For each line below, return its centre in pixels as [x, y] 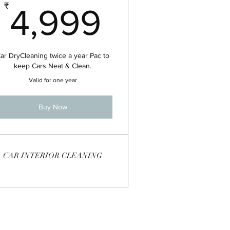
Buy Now [53, 107]
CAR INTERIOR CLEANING [53, 155]
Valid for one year [53, 80]
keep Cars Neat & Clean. [53, 65]
